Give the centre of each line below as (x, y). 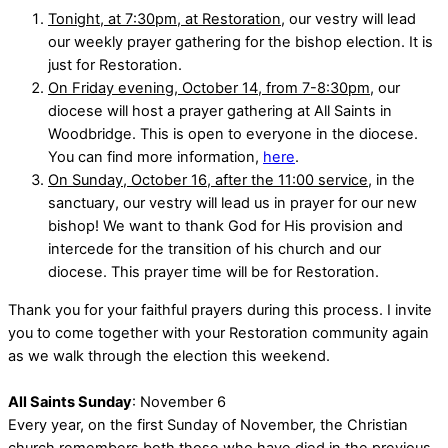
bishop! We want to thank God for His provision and (225, 225)
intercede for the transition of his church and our (214, 248)
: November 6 (179, 401)
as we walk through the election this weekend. (169, 355)
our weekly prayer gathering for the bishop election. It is (240, 41)
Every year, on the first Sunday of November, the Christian (208, 424)
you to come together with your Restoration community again (218, 332)
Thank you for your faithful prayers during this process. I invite (220, 309)
